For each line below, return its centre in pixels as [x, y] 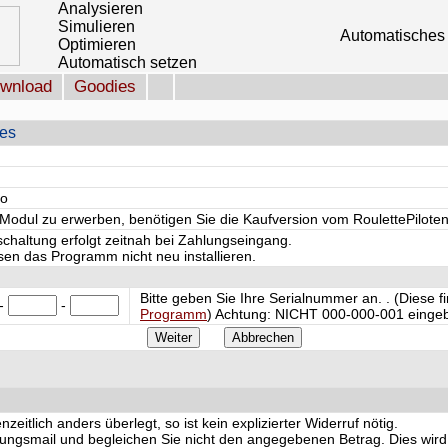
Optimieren [97, 44]
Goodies [105, 86]
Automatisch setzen [127, 62]
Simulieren [96, 26]
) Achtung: [241, 314]
